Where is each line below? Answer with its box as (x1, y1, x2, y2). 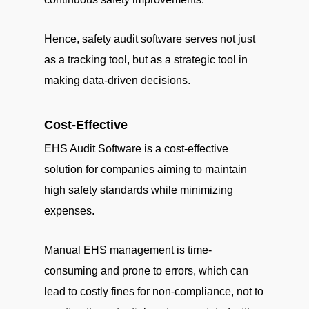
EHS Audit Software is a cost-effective (44, 143, 228, 154)
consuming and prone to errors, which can (44, 265, 248, 277)
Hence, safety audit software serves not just (44, 33, 255, 45)
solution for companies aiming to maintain (44, 163, 247, 175)
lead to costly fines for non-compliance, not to (44, 286, 263, 297)
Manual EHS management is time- (44, 244, 212, 256)
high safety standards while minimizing (44, 184, 233, 196)
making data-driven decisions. (44, 74, 190, 86)
